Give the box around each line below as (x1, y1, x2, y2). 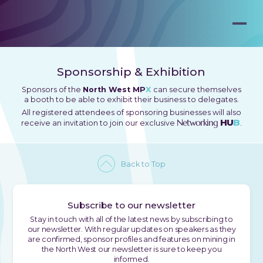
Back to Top (121, 159, 166, 168)
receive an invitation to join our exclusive (21, 119, 177, 127)
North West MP (82, 85, 146, 94)
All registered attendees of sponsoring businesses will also (21, 108, 241, 117)
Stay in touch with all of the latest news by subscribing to (30, 215, 233, 224)
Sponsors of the (21, 85, 81, 94)
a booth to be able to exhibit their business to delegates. (23, 95, 239, 104)
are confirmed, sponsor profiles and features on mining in (28, 235, 235, 244)
